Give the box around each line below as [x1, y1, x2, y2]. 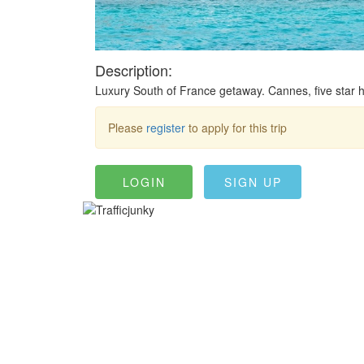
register [146, 119, 185, 136]
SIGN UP [223, 174, 282, 191]
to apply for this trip [185, 119, 287, 136]
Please [108, 119, 146, 136]
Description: [95, 59, 172, 81]
